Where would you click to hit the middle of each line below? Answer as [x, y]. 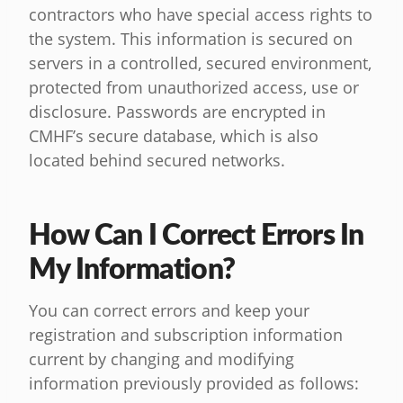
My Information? [132, 268]
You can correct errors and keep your [169, 311]
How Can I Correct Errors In [197, 233]
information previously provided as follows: [194, 384]
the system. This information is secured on [191, 39]
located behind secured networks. [157, 161]
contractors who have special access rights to [201, 15]
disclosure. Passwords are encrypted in [177, 112]
